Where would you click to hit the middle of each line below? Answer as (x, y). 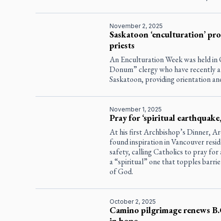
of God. (121, 172)
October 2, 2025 (132, 202)
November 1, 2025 (135, 110)
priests (122, 45)
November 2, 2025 (136, 26)
